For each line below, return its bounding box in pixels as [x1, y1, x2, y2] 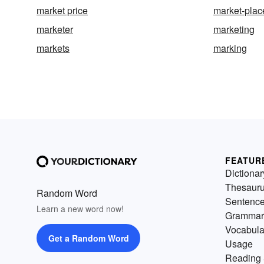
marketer [37, 22, 73, 36]
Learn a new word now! [37, 203, 124, 214]
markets [37, 41, 70, 55]
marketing [213, 22, 255, 36]
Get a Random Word [48, 232, 129, 244]
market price [37, 4, 88, 17]
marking [213, 41, 247, 55]
